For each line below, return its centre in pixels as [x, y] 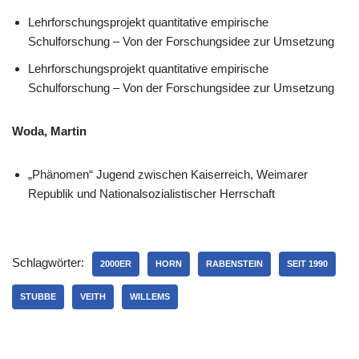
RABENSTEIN [234, 264]
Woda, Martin [49, 131]
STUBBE [38, 296]
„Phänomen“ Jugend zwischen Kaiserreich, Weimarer [168, 174]
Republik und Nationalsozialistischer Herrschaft [151, 194]
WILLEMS [150, 296]
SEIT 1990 [307, 264]
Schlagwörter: [48, 262]
